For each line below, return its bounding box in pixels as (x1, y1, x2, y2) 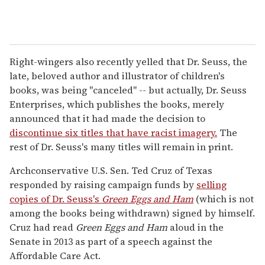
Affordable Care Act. (9, 248, 101, 262)
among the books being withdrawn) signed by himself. (9, 206, 255, 219)
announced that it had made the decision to (9, 111, 205, 125)
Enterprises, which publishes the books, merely (9, 97, 224, 111)
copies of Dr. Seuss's (9, 192, 102, 205)
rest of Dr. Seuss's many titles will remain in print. (9, 140, 233, 153)
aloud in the (167, 220, 224, 234)
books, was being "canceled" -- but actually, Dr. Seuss (9, 83, 247, 96)
